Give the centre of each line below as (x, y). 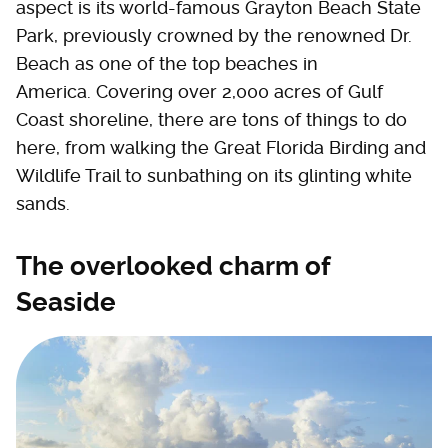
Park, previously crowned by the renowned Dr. (214, 36)
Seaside (66, 302)
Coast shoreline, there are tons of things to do (211, 120)
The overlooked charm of (173, 266)
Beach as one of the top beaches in (167, 64)
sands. (43, 204)
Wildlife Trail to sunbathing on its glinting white (214, 176)
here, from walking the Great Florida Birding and (221, 148)
